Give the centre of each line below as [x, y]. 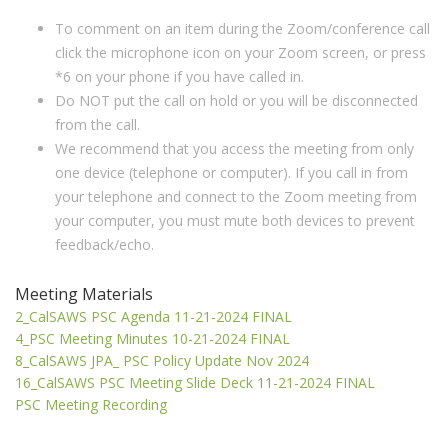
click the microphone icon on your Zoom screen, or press [240, 52]
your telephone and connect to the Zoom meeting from [236, 196]
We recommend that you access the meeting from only [234, 148]
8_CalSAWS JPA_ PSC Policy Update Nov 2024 [162, 360]
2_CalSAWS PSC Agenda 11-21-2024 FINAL [153, 316]
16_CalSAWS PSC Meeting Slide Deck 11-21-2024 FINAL [195, 382]
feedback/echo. [104, 244]
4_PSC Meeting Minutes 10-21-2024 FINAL [152, 338]
